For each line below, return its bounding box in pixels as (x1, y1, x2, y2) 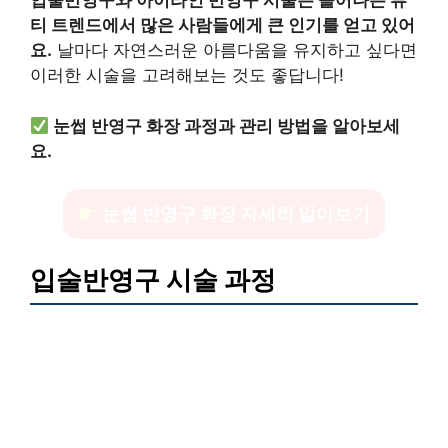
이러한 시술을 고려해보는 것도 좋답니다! (30, 65, 344, 86)
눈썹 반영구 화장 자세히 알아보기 (98, 203, 371, 225)
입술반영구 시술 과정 (30, 263, 276, 295)
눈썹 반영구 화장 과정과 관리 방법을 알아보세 (53, 115, 401, 136)
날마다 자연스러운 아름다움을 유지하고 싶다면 (52, 40, 417, 61)
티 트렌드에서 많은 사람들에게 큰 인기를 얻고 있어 (30, 15, 415, 36)
